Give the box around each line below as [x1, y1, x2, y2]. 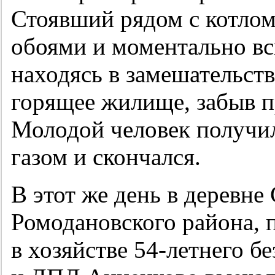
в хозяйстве [10, 236, 134, 263]
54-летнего [133, 236, 244, 263]
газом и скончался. [10, 144, 201, 171]
